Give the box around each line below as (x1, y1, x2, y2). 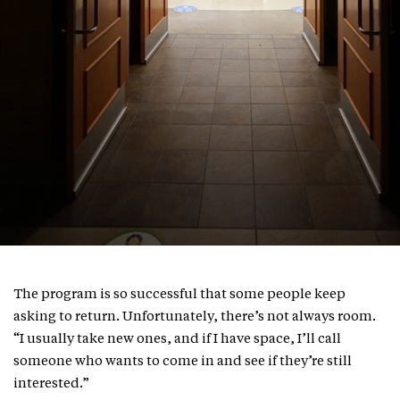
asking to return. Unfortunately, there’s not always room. (13, 311, 376, 324)
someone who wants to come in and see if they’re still (13, 355, 352, 369)
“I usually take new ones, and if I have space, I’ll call (13, 333, 341, 346)
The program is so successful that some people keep (13, 288, 346, 302)
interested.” (13, 378, 89, 391)
